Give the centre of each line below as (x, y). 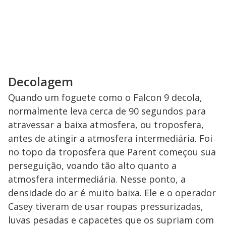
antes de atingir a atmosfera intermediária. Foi (110, 138)
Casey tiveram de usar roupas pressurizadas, (106, 207)
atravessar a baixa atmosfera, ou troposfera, (106, 125)
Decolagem (41, 82)
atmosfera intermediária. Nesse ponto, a (97, 179)
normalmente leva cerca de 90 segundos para (107, 111)
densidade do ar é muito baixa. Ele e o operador (112, 193)
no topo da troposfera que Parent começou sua (112, 152)
